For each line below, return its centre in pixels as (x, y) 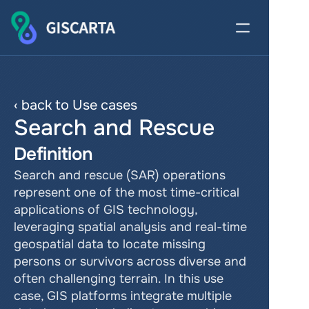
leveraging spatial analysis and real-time (130, 227)
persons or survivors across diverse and (130, 261)
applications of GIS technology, (106, 210)
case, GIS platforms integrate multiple (123, 296)
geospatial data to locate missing (110, 244)
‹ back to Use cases (76, 105)
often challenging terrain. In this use (119, 279)
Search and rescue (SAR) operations (120, 175)
